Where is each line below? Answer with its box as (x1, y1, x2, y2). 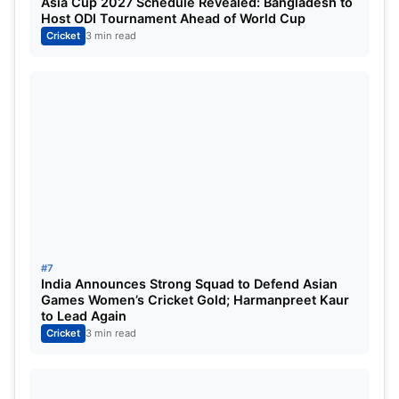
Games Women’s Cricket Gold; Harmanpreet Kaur (41, 291, 349, 307)
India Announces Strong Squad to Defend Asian (41, 275, 338, 291)
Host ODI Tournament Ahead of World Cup (41, 10, 305, 26)
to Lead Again (41, 307, 126, 323)
